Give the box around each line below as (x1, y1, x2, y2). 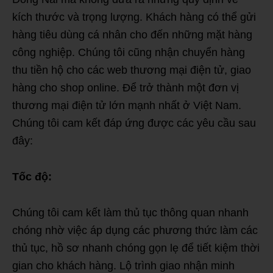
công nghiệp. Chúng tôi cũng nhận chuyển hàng (12, 46, 245, 58)
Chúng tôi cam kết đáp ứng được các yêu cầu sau (12, 116, 256, 129)
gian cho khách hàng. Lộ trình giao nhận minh (12, 259, 235, 272)
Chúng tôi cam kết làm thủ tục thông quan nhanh (12, 206, 249, 219)
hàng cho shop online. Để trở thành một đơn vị (12, 81, 239, 94)
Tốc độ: (12, 170, 52, 183)
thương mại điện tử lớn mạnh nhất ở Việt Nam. (12, 99, 241, 112)
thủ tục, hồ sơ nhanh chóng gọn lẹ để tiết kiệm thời (12, 241, 260, 254)
